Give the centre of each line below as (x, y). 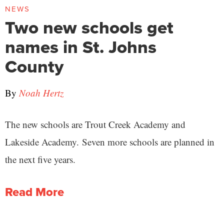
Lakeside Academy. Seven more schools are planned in (110, 142)
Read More (34, 192)
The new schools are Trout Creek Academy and (95, 124)
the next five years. (40, 159)
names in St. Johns (81, 47)
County (34, 66)
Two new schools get (89, 27)
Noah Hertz (41, 93)
